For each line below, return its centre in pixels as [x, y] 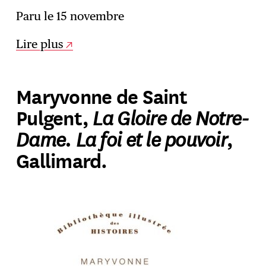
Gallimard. [62, 159]
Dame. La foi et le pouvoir [121, 138]
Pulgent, [53, 117]
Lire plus [40, 44]
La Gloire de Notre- [169, 116]
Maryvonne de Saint [102, 95]
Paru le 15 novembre [70, 16]
